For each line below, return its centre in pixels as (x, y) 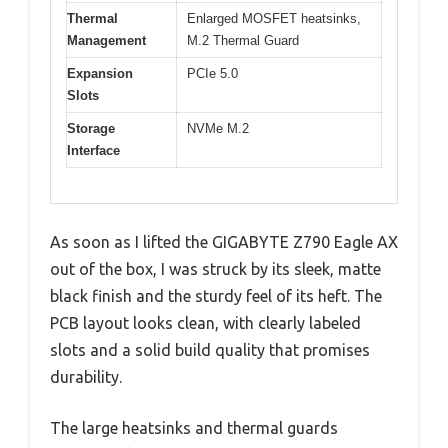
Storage (91, 129)
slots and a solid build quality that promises (210, 349)
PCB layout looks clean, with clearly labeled (205, 322)
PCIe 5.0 (212, 74)
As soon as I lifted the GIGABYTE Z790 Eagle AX (224, 241)
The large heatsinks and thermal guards (194, 427)
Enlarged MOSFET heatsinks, (274, 19)
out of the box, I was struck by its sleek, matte (215, 268)
